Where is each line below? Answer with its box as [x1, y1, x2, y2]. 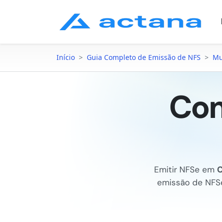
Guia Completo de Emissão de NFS [87, 53, 201, 62]
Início [56, 53, 75, 62]
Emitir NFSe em [154, 164, 217, 175]
